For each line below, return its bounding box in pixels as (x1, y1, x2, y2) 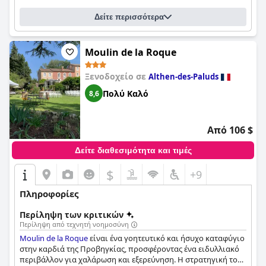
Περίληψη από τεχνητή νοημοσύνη (20, 220, 129, 229)
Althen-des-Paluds (148, 71, 218, 82)
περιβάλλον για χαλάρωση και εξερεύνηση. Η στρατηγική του (20, 254, 242, 265)
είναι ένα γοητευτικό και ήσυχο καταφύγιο (88, 233, 245, 243)
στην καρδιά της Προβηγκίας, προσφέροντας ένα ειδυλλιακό (20, 243, 239, 254)
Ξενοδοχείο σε (85, 71, 148, 82)
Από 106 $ (207, 123, 253, 137)
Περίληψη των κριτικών (20, 209, 123, 220)
